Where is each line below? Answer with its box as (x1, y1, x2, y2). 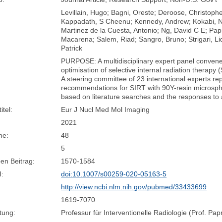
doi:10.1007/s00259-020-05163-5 (61, 169, 167, 178)
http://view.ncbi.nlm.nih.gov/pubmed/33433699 (61, 182, 207, 191)
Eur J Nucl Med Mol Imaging (61, 105, 150, 113)
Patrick (61, 44, 83, 52)
